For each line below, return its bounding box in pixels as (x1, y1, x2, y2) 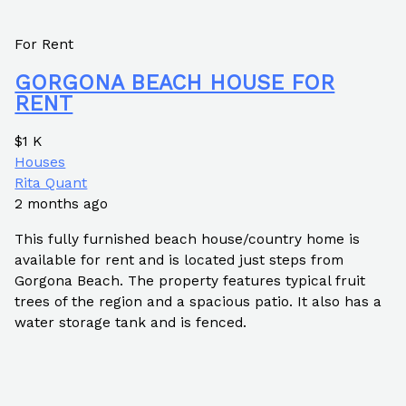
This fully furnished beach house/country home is (14, 230, 361, 247)
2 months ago (14, 196, 109, 213)
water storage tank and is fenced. (14, 314, 247, 331)
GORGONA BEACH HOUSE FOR (14, 69, 335, 95)
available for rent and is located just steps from (14, 251, 344, 268)
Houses (14, 154, 66, 171)
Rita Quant (14, 175, 88, 192)
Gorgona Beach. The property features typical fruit (14, 272, 366, 289)
